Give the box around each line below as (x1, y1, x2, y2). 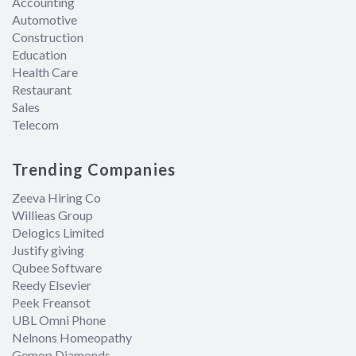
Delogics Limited (12, 225, 104, 240)
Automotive (12, 12, 77, 27)
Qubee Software (12, 260, 102, 275)
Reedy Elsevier (12, 277, 91, 292)
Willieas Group (12, 207, 93, 222)
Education (12, 47, 67, 62)
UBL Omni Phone (12, 312, 106, 327)
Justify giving (12, 242, 84, 257)
